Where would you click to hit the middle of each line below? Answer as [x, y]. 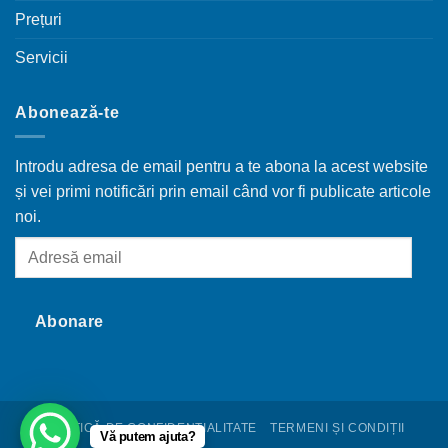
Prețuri [38, 19]
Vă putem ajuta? [148, 436]
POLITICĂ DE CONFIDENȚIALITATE [150, 427]
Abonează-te [67, 112]
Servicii [41, 57]
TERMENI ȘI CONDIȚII [337, 427]
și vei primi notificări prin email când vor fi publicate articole [223, 192]
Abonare [69, 321]
